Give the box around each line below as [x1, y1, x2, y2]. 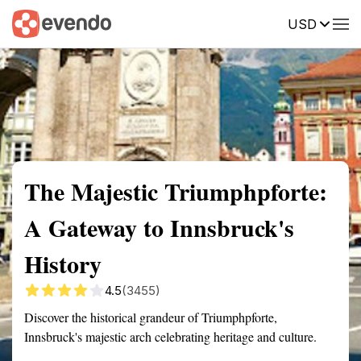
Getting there [132, 15, 201, 30]
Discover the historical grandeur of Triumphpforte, [24, 309, 277, 326]
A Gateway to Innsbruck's [24, 210, 294, 245]
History [24, 246, 102, 281]
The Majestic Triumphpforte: [24, 173, 327, 209]
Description [226, 15, 286, 30]
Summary [12, 15, 60, 30]
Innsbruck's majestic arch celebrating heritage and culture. [24, 328, 317, 345]
